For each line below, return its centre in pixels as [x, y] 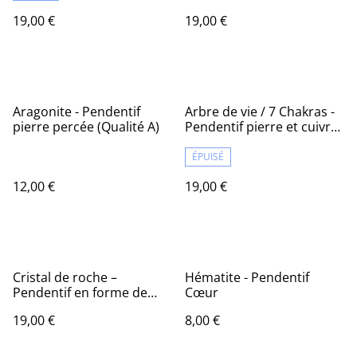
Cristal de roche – [65, 277]
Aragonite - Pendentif [76, 112]
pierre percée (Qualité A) [86, 127]
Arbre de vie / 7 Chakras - [260, 112]
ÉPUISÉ [208, 157]
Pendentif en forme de [80, 292]
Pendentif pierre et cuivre [261, 127]
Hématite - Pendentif [247, 277]
